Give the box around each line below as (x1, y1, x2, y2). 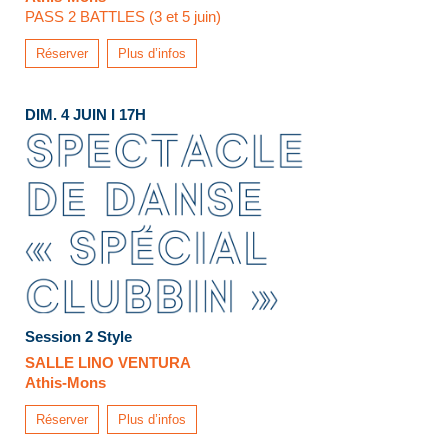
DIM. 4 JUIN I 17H (25, 106, 146, 123)
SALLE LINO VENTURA (25, 353, 191, 371)
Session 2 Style (25, 327, 132, 345)
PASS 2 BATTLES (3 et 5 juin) (25, 8, 221, 26)
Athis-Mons (25, 373, 106, 391)
